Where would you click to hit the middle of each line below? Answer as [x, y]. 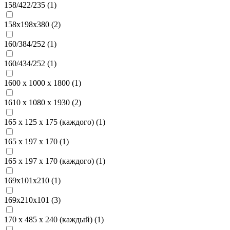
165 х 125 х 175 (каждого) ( [51, 122]
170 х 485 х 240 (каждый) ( [51, 219]
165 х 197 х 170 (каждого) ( [51, 161]
